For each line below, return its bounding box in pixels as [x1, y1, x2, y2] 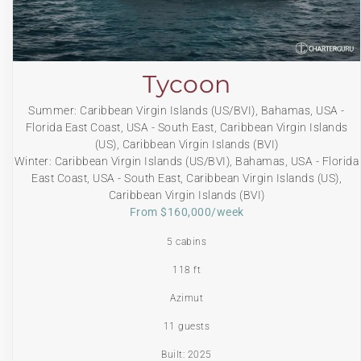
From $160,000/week [129, 205, 244, 218]
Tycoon [142, 68, 231, 99]
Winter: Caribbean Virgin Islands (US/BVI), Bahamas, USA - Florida [14, 154, 359, 168]
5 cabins [167, 235, 206, 247]
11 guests [163, 320, 210, 332]
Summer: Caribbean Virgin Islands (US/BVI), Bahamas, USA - [28, 103, 345, 117]
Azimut [170, 292, 203, 304]
